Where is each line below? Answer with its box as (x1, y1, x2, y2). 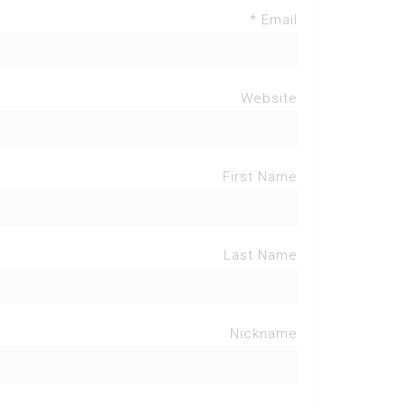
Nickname (230, 326, 298, 342)
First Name (223, 169, 298, 185)
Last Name (224, 247, 298, 263)
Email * (262, 12, 298, 28)
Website (241, 90, 298, 106)
